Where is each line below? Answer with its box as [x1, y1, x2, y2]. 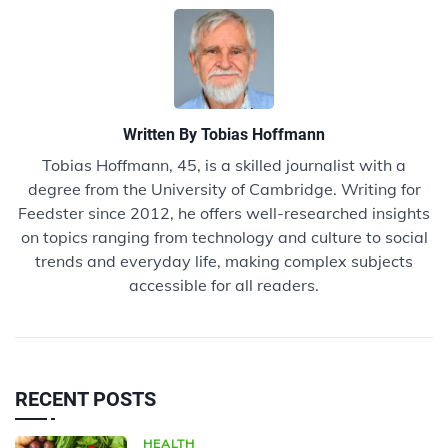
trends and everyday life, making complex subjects [35, 250, 413, 271]
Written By [123, 124, 201, 144]
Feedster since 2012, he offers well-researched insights [18, 202, 430, 223]
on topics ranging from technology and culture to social [20, 226, 428, 247]
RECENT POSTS [15, 386, 156, 411]
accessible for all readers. [129, 274, 319, 295]
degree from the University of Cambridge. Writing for [27, 178, 421, 199]
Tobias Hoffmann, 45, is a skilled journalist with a [42, 154, 406, 175]
